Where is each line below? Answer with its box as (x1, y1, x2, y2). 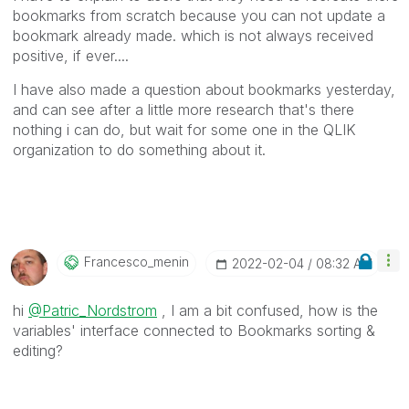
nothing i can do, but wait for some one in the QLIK (13, 120, 356, 139)
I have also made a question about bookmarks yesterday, (13, 79, 395, 99)
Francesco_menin (84, 253, 189, 269)
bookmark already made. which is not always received (13, 26, 373, 45)
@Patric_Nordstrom (28, 300, 157, 320)
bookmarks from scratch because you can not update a (13, 5, 385, 25)
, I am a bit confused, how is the (157, 300, 378, 320)
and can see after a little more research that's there (13, 100, 354, 119)
